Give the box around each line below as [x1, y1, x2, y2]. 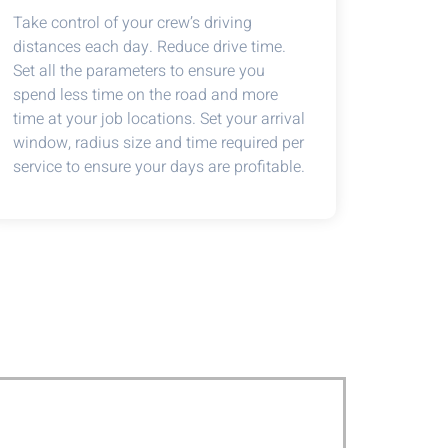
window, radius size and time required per [12, 131, 304, 155]
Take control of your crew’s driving [12, 11, 252, 35]
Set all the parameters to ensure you [12, 59, 265, 83]
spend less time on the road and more [12, 83, 278, 107]
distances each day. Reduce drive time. [12, 35, 286, 59]
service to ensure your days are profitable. [12, 155, 305, 179]
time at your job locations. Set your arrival [12, 107, 305, 131]
